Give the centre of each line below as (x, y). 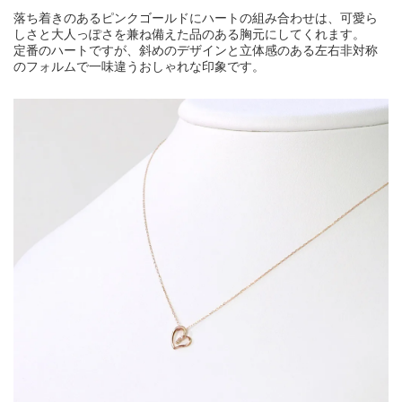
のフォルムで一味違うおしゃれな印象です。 (139, 66)
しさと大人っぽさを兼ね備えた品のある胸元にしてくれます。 (189, 34)
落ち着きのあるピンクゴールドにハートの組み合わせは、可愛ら (196, 17)
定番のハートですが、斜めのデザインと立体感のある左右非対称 (196, 50)
